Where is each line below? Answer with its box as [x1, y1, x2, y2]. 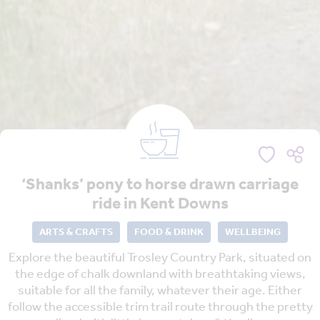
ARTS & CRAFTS [39, 223, 113, 243]
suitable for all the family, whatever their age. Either [18, 279, 302, 304]
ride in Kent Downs [91, 189, 229, 221]
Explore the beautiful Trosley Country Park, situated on [9, 246, 311, 271]
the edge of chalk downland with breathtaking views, [14, 262, 306, 287]
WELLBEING [225, 223, 281, 243]
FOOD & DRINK [134, 223, 204, 243]
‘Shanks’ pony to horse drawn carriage [21, 169, 299, 201]
